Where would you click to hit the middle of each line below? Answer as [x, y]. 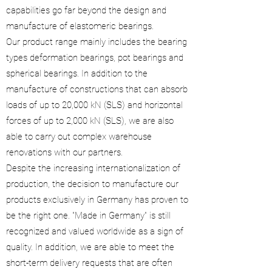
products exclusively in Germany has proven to [97, 200]
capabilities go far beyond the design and [86, 10]
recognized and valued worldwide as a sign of [95, 231]
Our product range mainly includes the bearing [97, 42]
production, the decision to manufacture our [92, 184]
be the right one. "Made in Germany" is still [88, 216]
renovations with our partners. [64, 152]
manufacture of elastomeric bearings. [80, 26]
